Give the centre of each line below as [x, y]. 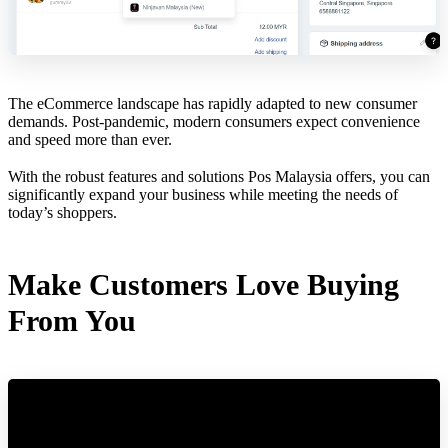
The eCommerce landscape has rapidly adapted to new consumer [212, 103]
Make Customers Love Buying [203, 284]
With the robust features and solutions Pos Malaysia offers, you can [219, 176]
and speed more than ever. [92, 139]
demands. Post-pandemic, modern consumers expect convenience [214, 121]
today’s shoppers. [62, 212]
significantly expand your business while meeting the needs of [203, 194]
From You [72, 320]
